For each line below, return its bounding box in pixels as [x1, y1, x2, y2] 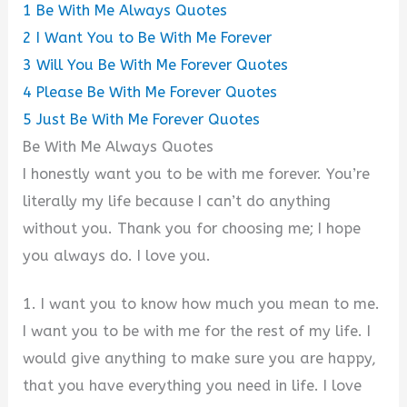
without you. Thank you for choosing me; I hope [23, 219, 362, 237]
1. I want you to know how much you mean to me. [23, 294, 381, 313]
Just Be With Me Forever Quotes [36, 110, 261, 128]
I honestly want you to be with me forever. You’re [23, 164, 371, 183]
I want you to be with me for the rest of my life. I [23, 322, 372, 340]
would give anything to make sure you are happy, [23, 349, 377, 367]
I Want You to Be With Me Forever [36, 28, 273, 46]
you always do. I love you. [23, 246, 212, 264]
